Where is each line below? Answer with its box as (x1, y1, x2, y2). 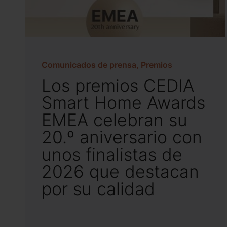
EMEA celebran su (42, 108, 187, 132)
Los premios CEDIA (42, 73, 194, 98)
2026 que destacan (42, 160, 199, 184)
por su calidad (42, 177, 155, 201)
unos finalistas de (42, 142, 182, 167)
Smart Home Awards (42, 91, 205, 115)
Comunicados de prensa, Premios (42, 59, 172, 71)
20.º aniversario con (42, 125, 202, 149)
